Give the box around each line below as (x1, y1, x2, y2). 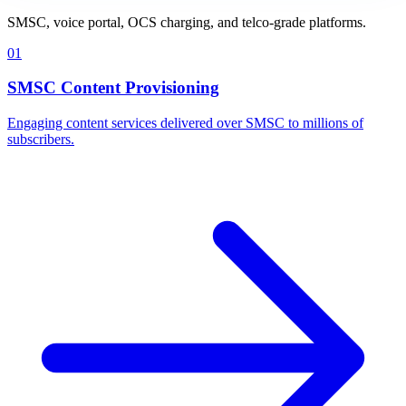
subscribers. (7, 131, 74, 148)
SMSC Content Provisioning (7, 78, 219, 98)
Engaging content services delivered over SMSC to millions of (7, 115, 363, 131)
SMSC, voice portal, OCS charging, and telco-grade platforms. (7, 14, 366, 30)
